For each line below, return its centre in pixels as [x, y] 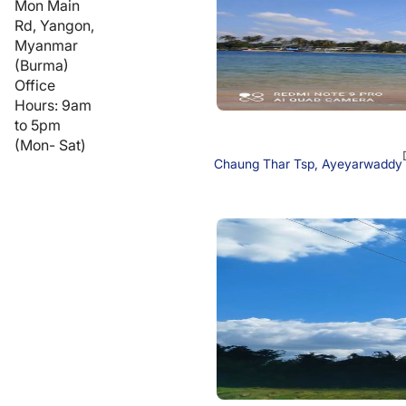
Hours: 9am [53, 105]
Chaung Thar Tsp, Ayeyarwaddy [308, 163]
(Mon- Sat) [50, 145]
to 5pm [38, 125]
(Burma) [42, 65]
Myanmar [46, 45]
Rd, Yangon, [54, 25]
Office [35, 85]
